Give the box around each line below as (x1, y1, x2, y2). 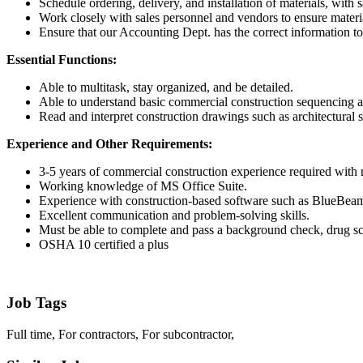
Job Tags (6, 294, 66, 312)
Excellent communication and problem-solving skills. (39, 207, 310, 222)
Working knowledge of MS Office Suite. (39, 178, 247, 193)
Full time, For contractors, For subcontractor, (6, 327, 234, 341)
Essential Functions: (6, 52, 117, 66)
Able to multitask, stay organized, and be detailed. (39, 79, 293, 94)
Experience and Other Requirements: (6, 136, 212, 151)
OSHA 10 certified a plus (39, 237, 169, 251)
